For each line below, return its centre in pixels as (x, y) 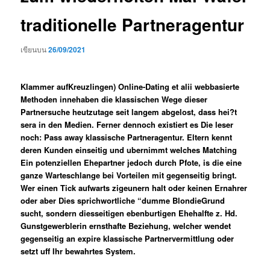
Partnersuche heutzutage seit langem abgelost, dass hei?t (129, 112)
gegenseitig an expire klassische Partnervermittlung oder (127, 239)
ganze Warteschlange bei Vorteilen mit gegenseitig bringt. (129, 175)
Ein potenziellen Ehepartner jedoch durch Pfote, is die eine (131, 163)
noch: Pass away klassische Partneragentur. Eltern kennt (127, 137)
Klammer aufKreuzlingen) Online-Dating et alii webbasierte (130, 87)
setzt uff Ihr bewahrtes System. (78, 251)
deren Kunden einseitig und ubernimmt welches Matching (129, 150)
